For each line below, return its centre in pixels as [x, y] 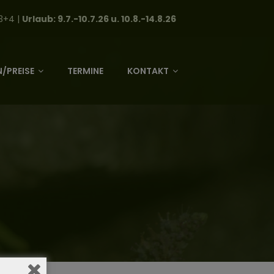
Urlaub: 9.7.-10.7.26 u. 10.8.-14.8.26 [99, 19]
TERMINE [85, 71]
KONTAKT [148, 71]
